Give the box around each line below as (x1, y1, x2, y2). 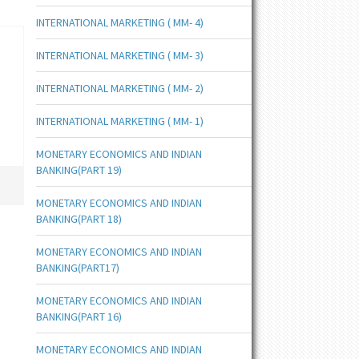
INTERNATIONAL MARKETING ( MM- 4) (35, 15, 204, 30)
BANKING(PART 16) (35, 309, 122, 324)
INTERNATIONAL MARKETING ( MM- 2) (35, 81, 204, 95)
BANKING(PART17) (35, 260, 119, 275)
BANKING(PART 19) (35, 163, 122, 177)
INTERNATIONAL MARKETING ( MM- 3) (35, 48, 204, 63)
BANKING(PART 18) (35, 212, 122, 226)
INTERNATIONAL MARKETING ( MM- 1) (35, 114, 204, 128)
